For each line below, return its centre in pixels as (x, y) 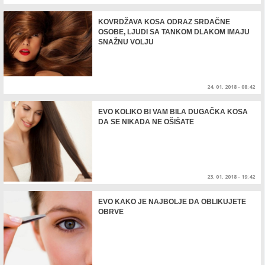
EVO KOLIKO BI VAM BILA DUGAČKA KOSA (173, 112)
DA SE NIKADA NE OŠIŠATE (146, 122)
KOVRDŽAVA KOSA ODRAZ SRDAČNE (164, 22)
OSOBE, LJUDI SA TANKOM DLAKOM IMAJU (174, 32)
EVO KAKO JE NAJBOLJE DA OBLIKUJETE (172, 201)
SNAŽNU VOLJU (126, 42)
